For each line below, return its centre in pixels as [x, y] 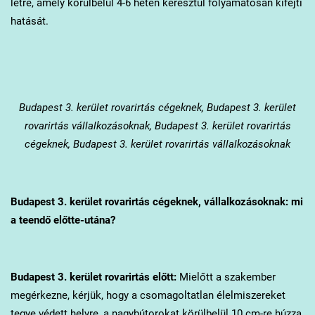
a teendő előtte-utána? [63, 220]
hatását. [31, 21]
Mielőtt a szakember [226, 277]
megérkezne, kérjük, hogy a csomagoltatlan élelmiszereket [148, 296]
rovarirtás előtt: [139, 277]
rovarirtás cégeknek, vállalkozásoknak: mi [202, 201]
